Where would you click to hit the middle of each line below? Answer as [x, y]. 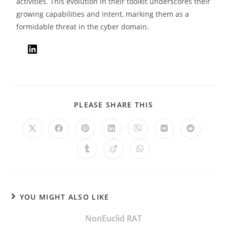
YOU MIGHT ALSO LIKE [64, 197]
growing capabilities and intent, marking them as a [103, 14]
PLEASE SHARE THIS [113, 105]
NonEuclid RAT [113, 218]
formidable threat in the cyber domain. [83, 27]
